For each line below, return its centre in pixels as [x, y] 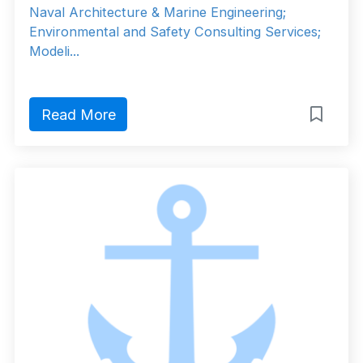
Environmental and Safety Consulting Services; [175, 31]
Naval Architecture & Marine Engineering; [158, 12]
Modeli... [54, 51]
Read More [78, 114]
